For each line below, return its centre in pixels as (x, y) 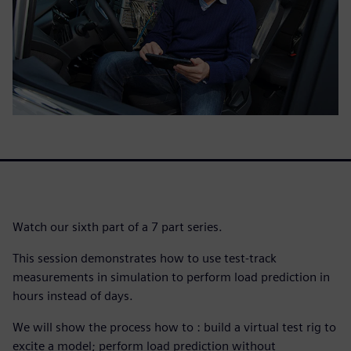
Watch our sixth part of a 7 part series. (118, 226)
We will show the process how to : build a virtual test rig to (174, 327)
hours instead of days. (73, 295)
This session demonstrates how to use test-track (145, 258)
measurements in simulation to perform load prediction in (171, 277)
